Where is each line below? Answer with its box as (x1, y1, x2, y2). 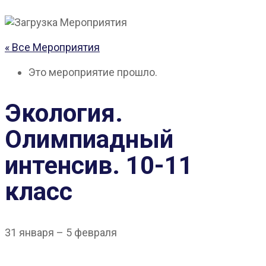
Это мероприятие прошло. (28, 66, 157, 79)
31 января (5, 226, 56, 239)
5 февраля (66, 226, 117, 239)
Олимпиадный (5, 124, 173, 154)
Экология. (5, 98, 123, 128)
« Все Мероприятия (5, 41, 100, 54)
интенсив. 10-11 (5, 150, 193, 180)
